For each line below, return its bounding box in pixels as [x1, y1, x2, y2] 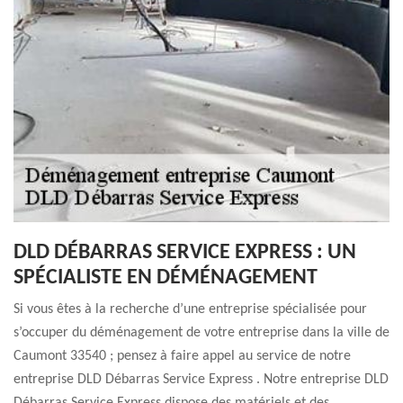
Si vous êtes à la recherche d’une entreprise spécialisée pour [13, 302, 367, 317]
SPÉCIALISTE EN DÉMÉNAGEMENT [13, 267, 318, 289]
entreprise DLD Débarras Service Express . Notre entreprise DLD [13, 372, 389, 387]
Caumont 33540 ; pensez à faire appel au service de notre [13, 349, 351, 363]
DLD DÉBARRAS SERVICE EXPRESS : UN [13, 242, 356, 264]
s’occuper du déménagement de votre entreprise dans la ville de [13, 326, 390, 340]
